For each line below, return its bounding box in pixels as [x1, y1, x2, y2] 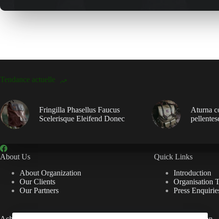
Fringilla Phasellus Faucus [39, 106, 120, 114]
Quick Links [153, 153, 193, 161]
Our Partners [20, 186, 59, 195]
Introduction [173, 168, 211, 177]
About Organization [20, 168, 81, 177]
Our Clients [20, 177, 55, 186]
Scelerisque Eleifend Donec [39, 114, 125, 123]
